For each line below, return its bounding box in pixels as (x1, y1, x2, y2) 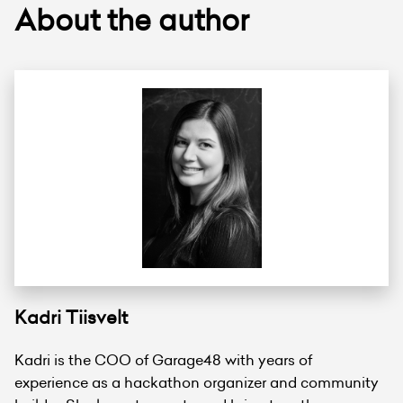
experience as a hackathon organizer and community (14, 372, 379, 392)
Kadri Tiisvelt (14, 304, 128, 330)
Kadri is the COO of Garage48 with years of (14, 349, 312, 370)
